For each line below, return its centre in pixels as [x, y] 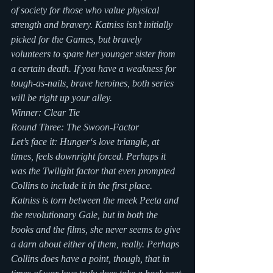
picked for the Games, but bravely [77, 39]
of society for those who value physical [86, 10]
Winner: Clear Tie [45, 112]
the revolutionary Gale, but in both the [86, 215]
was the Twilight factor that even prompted [94, 171]
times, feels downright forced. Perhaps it [90, 156]
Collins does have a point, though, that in [91, 259]
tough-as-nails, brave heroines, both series [94, 83]
